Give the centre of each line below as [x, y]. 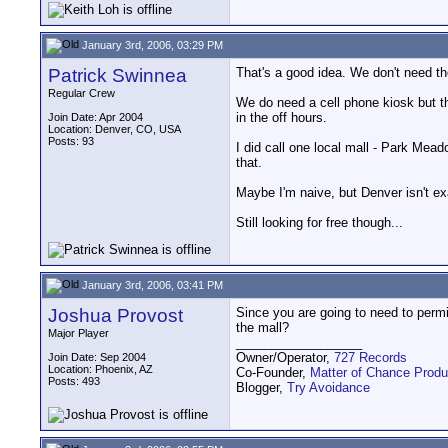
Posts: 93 [71, 141]
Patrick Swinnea [117, 75]
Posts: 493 [74, 381]
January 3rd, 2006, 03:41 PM [151, 284]
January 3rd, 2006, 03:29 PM [151, 44]
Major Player [78, 333]
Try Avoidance [328, 387]
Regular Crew [81, 93]
